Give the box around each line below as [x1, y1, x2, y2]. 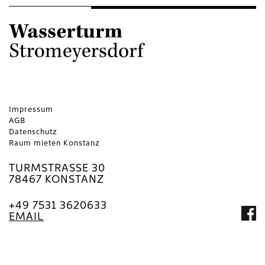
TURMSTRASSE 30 [9, 163, 105, 174]
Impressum [9, 105, 53, 114]
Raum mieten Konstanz [9, 139, 100, 147]
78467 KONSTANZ [9, 174, 104, 186]
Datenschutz [9, 128, 57, 136]
